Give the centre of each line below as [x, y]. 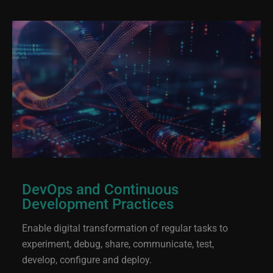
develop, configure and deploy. [87, 259]
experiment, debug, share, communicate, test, [118, 243]
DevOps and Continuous [100, 189]
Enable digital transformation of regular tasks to [125, 228]
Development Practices [98, 204]
